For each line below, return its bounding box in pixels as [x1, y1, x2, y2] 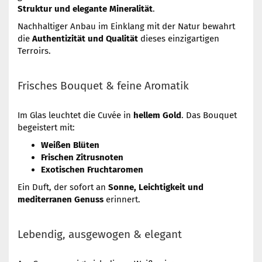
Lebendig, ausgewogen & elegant [18, 227, 182, 241]
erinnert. [104, 194, 140, 205]
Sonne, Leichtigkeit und [108, 182, 204, 192]
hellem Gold [133, 110, 181, 120]
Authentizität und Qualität [32, 33, 138, 44]
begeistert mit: [18, 122, 75, 133]
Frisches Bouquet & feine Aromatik [18, 79, 189, 92]
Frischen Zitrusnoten [41, 152, 123, 163]
